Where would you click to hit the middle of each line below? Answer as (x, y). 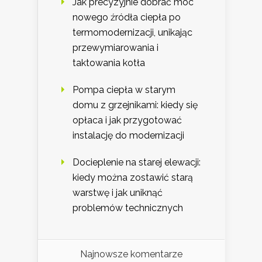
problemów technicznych (128, 208)
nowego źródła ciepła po (127, 17)
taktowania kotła (109, 63)
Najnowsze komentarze (131, 254)
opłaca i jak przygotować (127, 120)
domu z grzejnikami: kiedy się (135, 105)
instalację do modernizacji (128, 135)
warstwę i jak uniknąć (118, 192)
